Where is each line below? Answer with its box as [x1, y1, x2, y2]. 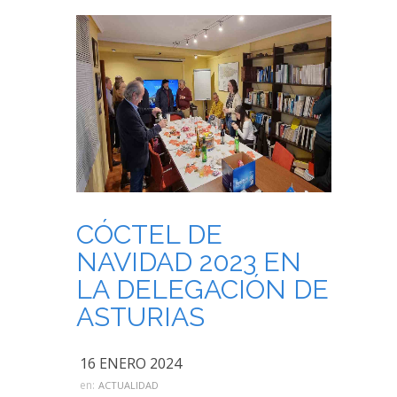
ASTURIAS [76, 301, 205, 332]
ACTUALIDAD [98, 378, 159, 392]
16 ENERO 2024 [80, 354, 182, 373]
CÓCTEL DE [76, 219, 222, 250]
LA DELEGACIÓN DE [76, 274, 329, 305]
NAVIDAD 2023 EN [76, 246, 301, 277]
